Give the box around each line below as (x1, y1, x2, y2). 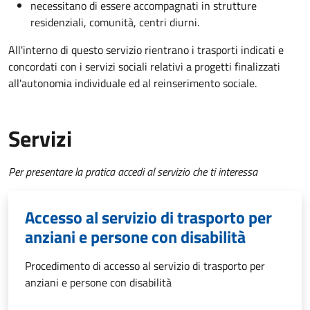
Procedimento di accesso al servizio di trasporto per (25, 257, 265, 275)
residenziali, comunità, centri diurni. (30, 14, 199, 31)
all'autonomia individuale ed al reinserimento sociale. (8, 75, 257, 92)
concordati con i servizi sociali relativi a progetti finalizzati (8, 58, 280, 75)
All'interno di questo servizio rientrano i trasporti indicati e (8, 42, 284, 59)
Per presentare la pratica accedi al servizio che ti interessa (8, 163, 257, 181)
